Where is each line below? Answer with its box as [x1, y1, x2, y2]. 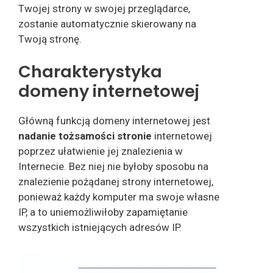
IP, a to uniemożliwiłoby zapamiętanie [18, 206, 188, 219]
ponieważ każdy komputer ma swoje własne [18, 191, 219, 204]
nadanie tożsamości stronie [18, 130, 154, 143]
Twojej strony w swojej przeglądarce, [18, 2, 190, 15]
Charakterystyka [18, 60, 162, 84]
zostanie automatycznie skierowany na [18, 17, 196, 30]
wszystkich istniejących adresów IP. [18, 221, 182, 234]
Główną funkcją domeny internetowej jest [18, 115, 210, 127]
